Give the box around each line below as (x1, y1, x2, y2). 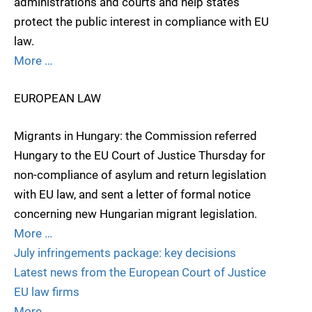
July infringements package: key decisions (14, 246, 236, 260)
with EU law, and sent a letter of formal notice (14, 187, 251, 202)
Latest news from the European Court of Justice (14, 265, 266, 280)
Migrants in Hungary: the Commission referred (14, 129, 257, 143)
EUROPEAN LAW (14, 91, 101, 105)
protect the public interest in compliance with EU (14, 14, 269, 29)
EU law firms (14, 285, 79, 299)
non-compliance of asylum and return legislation (14, 168, 266, 182)
